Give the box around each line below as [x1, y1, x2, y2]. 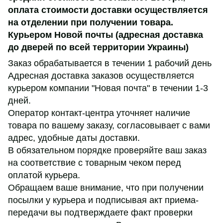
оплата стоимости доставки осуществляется [8, 5, 208, 15]
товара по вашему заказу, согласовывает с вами [8, 120, 210, 131]
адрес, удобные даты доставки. [8, 133, 140, 143]
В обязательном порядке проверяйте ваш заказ [8, 145, 207, 156]
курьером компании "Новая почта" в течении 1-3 [8, 83, 208, 94]
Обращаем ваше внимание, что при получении [8, 183, 204, 193]
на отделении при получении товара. [8, 17, 173, 28]
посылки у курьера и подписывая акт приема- [8, 195, 199, 206]
